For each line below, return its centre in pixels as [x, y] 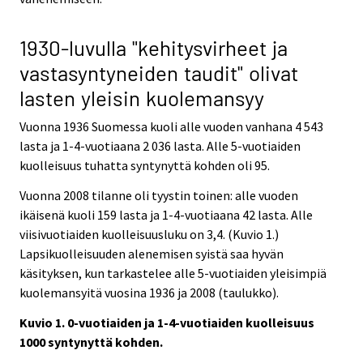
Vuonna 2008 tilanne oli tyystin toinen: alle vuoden [159, 195]
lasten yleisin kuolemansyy [142, 98]
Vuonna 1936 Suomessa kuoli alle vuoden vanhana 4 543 [171, 127]
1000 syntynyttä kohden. [91, 342]
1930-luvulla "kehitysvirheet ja [154, 48]
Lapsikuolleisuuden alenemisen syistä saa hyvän [152, 253]
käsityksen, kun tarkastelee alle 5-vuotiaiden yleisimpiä [173, 273]
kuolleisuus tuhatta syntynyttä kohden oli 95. [145, 166]
